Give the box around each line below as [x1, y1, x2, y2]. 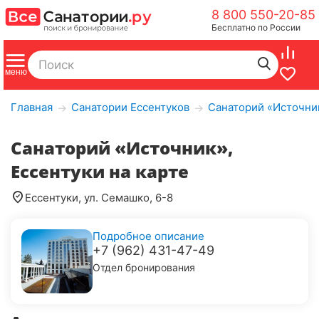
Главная [11, 100, 53, 114]
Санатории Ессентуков [71, 100, 189, 114]
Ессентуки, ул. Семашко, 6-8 [25, 190, 173, 204]
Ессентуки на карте [11, 159, 189, 183]
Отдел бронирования [92, 261, 195, 273]
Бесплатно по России [211, 22, 300, 33]
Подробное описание [92, 229, 204, 243]
